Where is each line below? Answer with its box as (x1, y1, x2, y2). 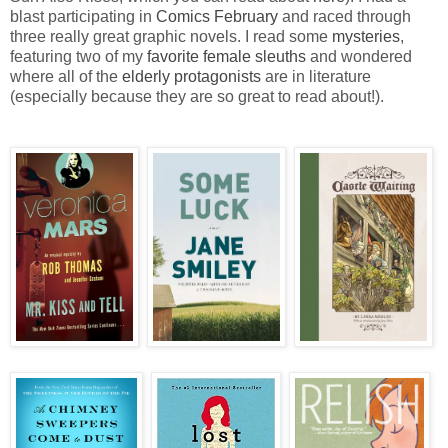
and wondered (306, 47, 412, 65)
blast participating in (10, 7, 156, 25)
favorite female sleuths (147, 47, 306, 65)
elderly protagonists (122, 67, 261, 85)
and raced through (278, 7, 411, 25)
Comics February (156, 7, 278, 25)
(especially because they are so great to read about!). (10, 87, 384, 105)
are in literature (261, 67, 371, 85)
